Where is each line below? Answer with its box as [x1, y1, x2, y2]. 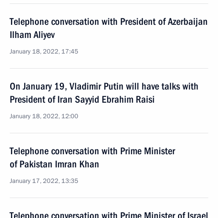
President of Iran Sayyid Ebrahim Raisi [10, 93, 155, 105]
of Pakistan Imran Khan [10, 158, 99, 170]
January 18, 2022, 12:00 [10, 112, 78, 121]
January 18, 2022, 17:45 [10, 47, 78, 56]
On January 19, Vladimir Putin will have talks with [10, 80, 199, 92]
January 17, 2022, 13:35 [10, 177, 78, 185]
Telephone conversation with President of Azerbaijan [10, 16, 208, 27]
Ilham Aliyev [10, 29, 54, 40]
